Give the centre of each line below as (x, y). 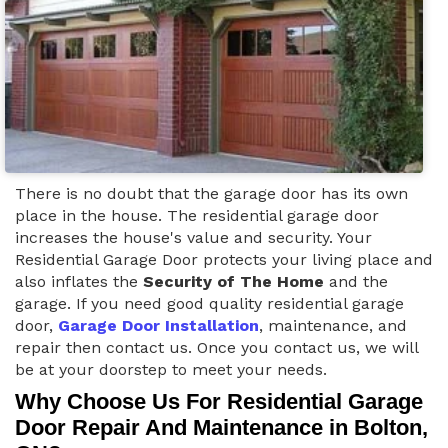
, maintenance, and (333, 325)
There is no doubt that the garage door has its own (211, 193)
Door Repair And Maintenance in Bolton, (221, 427)
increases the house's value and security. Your (193, 237)
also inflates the (79, 281)
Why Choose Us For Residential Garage (219, 401)
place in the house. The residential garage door (197, 215)
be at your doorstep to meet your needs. (171, 369)
